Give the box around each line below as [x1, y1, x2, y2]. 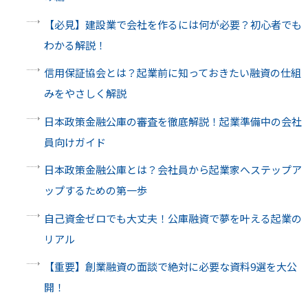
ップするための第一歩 [43, 183, 147, 198]
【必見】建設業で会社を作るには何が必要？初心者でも [43, 16, 302, 32]
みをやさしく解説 [43, 86, 126, 101]
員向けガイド [43, 134, 106, 149]
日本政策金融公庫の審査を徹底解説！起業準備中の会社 [43, 113, 302, 129]
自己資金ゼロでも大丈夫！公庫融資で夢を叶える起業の [43, 210, 302, 225]
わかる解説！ [43, 37, 106, 52]
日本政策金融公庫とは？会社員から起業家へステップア [43, 162, 302, 177]
